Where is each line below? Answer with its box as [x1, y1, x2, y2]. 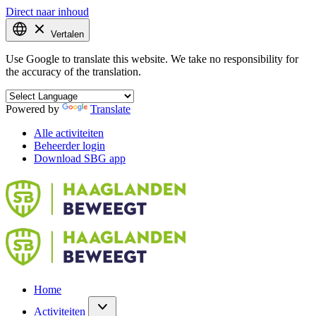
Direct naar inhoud [6, 6, 89, 18]
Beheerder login [34, 140, 105, 152]
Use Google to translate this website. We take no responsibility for [6, 53, 298, 65]
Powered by [6, 103, 62, 115]
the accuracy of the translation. [6, 66, 141, 78]
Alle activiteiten [34, 127, 104, 139]
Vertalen [51, 29, 84, 39]
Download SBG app [34, 152, 126, 164]
